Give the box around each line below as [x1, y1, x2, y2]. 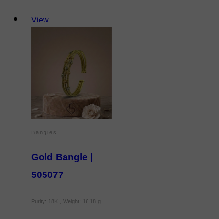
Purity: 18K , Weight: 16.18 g [31, 196, 101, 207]
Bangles [31, 128, 57, 138]
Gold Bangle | [31, 148, 93, 166]
